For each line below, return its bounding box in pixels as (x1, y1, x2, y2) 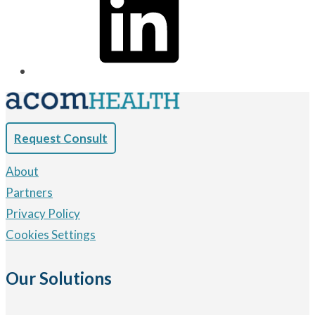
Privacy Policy (6, 205, 80, 221)
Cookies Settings (6, 226, 96, 242)
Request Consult (14, 130, 108, 146)
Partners (6, 184, 53, 200)
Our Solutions (6, 267, 112, 288)
